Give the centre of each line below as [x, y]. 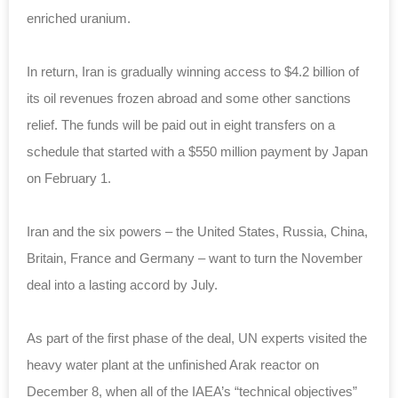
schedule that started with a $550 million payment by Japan [197, 151]
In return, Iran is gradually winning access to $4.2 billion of [193, 71]
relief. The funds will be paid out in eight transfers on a [181, 124]
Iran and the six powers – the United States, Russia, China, [197, 231]
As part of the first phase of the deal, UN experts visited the [197, 338]
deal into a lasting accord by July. [122, 284]
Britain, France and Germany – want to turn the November [195, 258]
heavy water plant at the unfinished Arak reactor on [173, 364]
